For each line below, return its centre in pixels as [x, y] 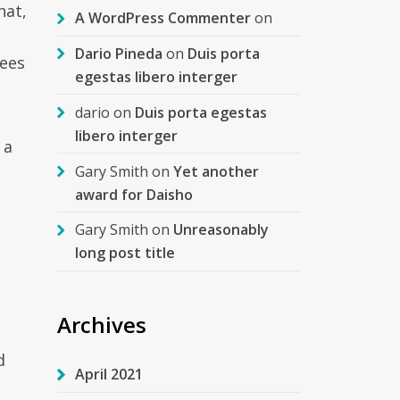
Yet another [216, 171]
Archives [101, 324]
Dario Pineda [118, 54]
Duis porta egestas [200, 112]
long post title [125, 253]
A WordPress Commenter [162, 18]
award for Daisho [133, 194]
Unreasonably [221, 230]
